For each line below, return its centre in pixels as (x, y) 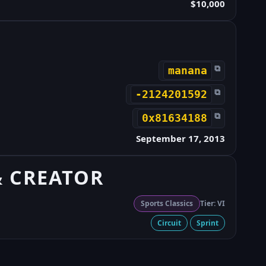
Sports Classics (167, 203)
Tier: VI (212, 203)
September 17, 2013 (180, 138)
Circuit (169, 223)
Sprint (207, 223)
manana (187, 70)
